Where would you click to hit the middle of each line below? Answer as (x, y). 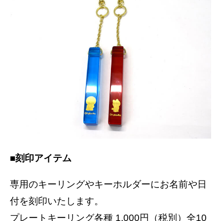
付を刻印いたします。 (57, 201)
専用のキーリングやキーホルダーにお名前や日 (108, 184)
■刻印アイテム (41, 158)
